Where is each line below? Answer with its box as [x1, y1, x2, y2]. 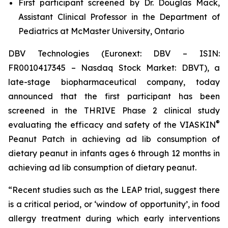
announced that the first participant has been [8, 91, 220, 101]
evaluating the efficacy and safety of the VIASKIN [8, 120, 216, 130]
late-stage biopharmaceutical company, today [8, 77, 220, 87]
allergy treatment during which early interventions [8, 213, 220, 223]
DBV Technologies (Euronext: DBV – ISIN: [8, 48, 220, 59]
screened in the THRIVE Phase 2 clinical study [8, 105, 220, 116]
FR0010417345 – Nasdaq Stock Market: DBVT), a [8, 63, 220, 73]
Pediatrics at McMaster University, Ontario [18, 26, 184, 36]
